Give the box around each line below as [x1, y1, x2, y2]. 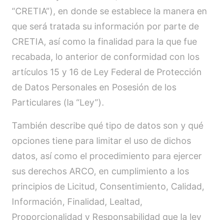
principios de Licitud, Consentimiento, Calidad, [12, 181, 204, 192]
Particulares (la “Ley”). [12, 97, 104, 108]
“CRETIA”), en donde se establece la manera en [12, 6, 207, 16]
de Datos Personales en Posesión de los [12, 82, 176, 92]
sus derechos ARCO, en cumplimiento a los [12, 166, 189, 176]
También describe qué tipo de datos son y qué [12, 120, 203, 131]
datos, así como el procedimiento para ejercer [12, 151, 202, 161]
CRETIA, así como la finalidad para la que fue [12, 36, 197, 47]
